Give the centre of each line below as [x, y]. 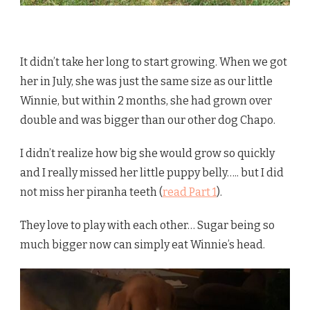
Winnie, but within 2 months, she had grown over [146, 101]
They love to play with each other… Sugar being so [147, 226]
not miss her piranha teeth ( [91, 192]
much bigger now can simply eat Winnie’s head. [143, 245]
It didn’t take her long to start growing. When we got [154, 62]
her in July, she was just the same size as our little [146, 82]
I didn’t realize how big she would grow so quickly [147, 154]
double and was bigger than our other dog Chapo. [148, 120]
